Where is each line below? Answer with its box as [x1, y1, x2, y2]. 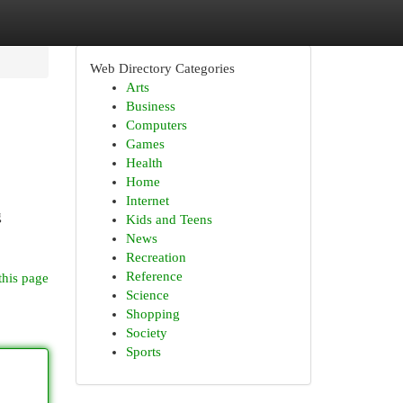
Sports [125, 345, 161, 359]
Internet [125, 193, 169, 208]
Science [125, 288, 169, 302]
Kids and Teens [125, 212, 212, 227]
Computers [125, 118, 187, 132]
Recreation [125, 250, 186, 264]
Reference [125, 269, 183, 283]
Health [125, 156, 163, 170]
